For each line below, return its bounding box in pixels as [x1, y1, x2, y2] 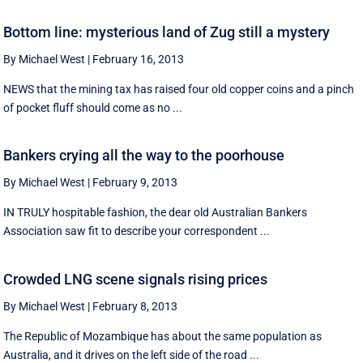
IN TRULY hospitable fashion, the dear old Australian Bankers [3, 206, 308, 220]
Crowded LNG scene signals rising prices [3, 270, 268, 288]
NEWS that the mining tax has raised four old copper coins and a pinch [3, 82, 355, 96]
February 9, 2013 [92, 176, 178, 190]
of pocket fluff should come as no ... [3, 100, 183, 114]
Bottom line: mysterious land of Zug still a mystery [3, 23, 331, 41]
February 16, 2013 [92, 52, 185, 66]
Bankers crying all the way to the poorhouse [3, 147, 285, 164]
